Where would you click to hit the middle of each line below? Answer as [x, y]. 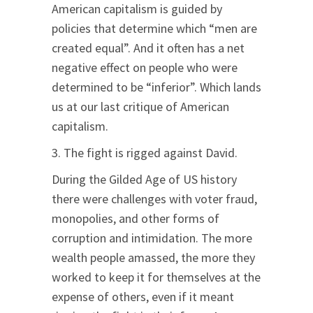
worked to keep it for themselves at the [156, 277]
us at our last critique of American [140, 107]
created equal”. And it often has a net [148, 48]
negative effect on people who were [145, 68]
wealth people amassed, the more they [153, 258]
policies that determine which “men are [154, 29]
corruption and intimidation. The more [152, 238]
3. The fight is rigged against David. [145, 153]
